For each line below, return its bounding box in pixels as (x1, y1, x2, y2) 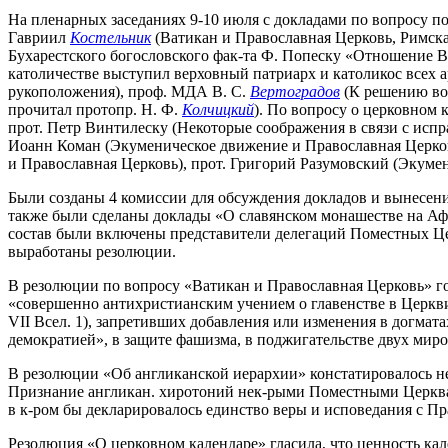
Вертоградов (250, 83, 340, 101)
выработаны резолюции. (8, 243, 176, 261)
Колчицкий (182, 101, 254, 119)
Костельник (70, 29, 151, 47)
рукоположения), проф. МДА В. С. (8, 83, 250, 101)
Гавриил (8, 29, 70, 47)
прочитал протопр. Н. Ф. (8, 101, 182, 119)
